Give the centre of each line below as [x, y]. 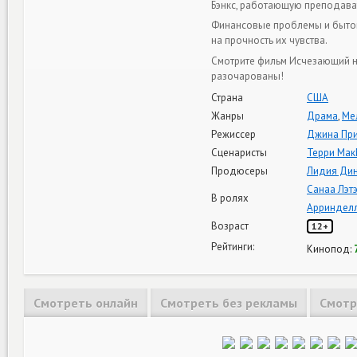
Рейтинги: [233, 247]
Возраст [230, 226]
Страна [227, 98]
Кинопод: [330, 249]
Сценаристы [239, 153]
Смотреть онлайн [86, 303]
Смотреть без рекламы [229, 303]
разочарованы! [247, 76]
